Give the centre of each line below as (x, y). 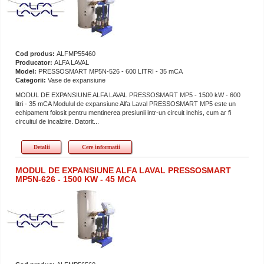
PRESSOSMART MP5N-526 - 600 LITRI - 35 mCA (110, 71)
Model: (27, 71)
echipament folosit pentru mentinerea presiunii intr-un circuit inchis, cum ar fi (123, 112)
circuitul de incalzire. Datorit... (57, 121)
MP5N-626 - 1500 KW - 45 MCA (76, 179)
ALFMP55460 (76, 53)
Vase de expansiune (77, 80)
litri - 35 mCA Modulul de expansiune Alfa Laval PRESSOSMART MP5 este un (126, 103)
